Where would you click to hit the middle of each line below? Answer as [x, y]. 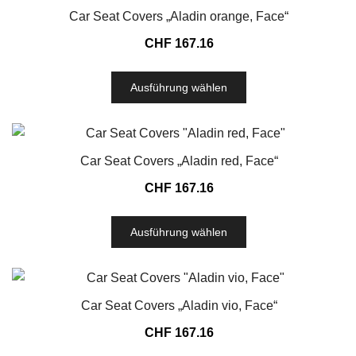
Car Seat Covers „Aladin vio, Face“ [179, 306]
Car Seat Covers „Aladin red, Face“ [179, 161]
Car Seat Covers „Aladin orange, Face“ [179, 16]
